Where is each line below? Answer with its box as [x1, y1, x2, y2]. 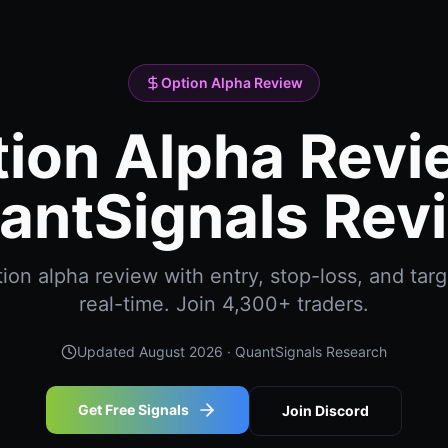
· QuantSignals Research [223, 343, 387, 360]
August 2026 [139, 343, 223, 360]
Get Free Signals [78, 401, 189, 418]
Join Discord [282, 402, 369, 419]
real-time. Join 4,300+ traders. [79, 292, 369, 316]
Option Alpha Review [161, 74, 303, 91]
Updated [77, 343, 139, 360]
